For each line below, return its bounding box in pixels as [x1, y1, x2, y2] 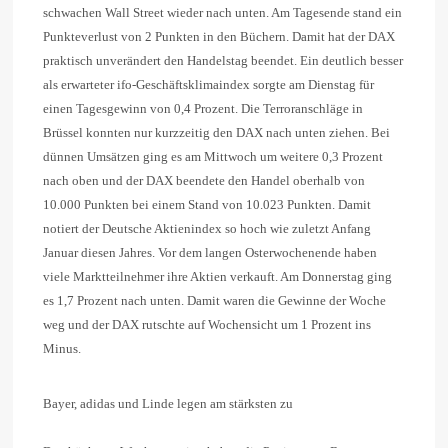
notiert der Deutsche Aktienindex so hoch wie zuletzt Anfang [43, 221, 371, 237]
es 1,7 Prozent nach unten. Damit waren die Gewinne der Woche [43, 293, 386, 309]
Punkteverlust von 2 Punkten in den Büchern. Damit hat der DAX [43, 29, 395, 45]
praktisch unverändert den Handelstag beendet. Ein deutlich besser [43, 53, 403, 69]
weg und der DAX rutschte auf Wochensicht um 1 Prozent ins [43, 317, 371, 333]
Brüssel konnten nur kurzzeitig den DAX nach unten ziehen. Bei [43, 125, 390, 141]
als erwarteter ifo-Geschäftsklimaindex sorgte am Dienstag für [43, 77, 374, 93]
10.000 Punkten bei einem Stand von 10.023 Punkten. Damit [43, 197, 371, 213]
